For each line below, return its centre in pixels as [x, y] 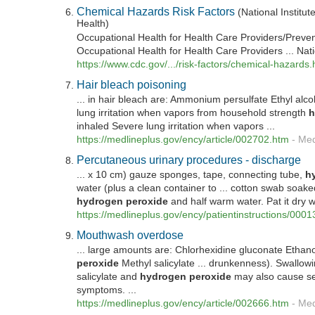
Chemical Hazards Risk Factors [156, 11]
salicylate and [109, 277]
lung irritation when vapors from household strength [193, 112]
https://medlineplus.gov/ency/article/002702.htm [183, 139]
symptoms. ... [107, 290]
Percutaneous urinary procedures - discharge [189, 160]
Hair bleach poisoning [132, 84]
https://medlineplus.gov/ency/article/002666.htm [183, 304]
